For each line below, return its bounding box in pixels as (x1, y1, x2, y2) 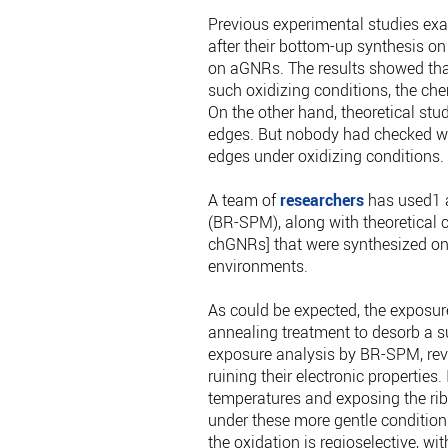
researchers (279, 189, 364, 212)
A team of (207, 189, 280, 212)
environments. (207, 255, 308, 278)
